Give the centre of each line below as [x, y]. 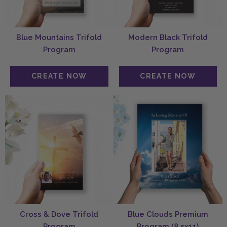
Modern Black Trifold [168, 37]
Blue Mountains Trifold [59, 37]
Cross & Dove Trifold [59, 214]
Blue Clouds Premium [168, 214]
